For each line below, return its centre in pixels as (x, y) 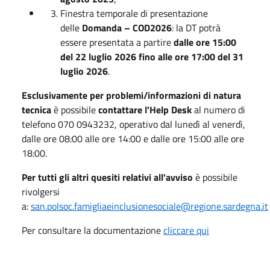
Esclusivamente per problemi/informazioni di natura (131, 95)
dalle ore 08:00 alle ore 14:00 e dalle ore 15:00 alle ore (133, 138)
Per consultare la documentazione (93, 230)
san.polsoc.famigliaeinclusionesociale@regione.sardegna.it (149, 206)
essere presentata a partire (117, 42)
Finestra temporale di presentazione (134, 13)
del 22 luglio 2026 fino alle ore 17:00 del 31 (152, 56)
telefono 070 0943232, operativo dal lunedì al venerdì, (133, 124)
